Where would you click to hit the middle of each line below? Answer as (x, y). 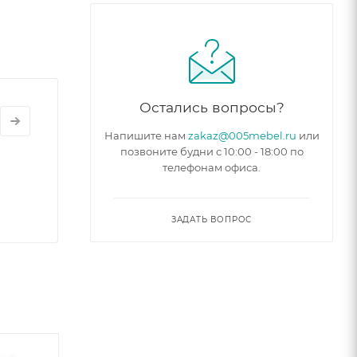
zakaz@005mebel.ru (242, 135)
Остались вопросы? (212, 107)
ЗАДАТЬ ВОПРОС (212, 219)
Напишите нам (146, 135)
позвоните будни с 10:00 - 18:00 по (212, 151)
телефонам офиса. (212, 167)
